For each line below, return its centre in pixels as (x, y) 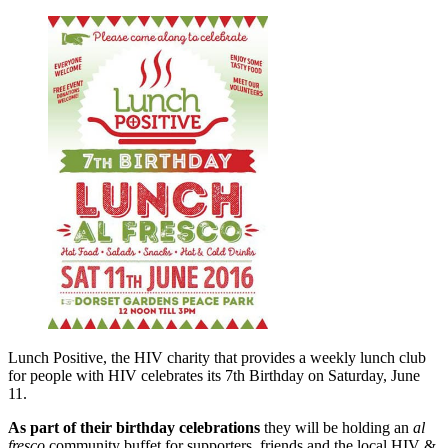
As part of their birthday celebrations (134, 428)
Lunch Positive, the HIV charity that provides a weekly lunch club (217, 358)
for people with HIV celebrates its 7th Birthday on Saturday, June (214, 376)
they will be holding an (336, 428)
